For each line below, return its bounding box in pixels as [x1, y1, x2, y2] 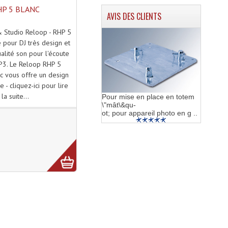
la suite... [2, 92, 30, 101]
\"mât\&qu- [101, 100, 136, 109]
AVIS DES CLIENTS [106, 10, 161, 22]
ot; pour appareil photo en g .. [101, 108, 197, 117]
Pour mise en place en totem [101, 92, 194, 101]
